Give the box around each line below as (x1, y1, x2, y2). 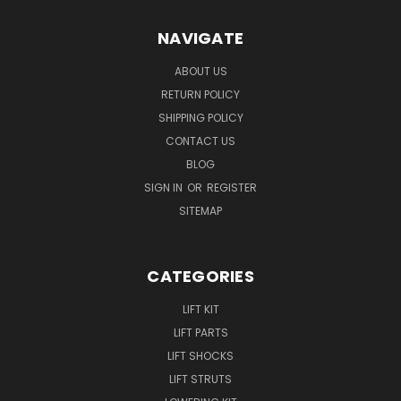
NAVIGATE (158, 26, 243, 49)
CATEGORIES (147, 264, 254, 287)
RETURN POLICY (161, 86, 240, 102)
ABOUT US (174, 63, 227, 79)
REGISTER (207, 179, 257, 195)
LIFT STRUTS (169, 371, 232, 387)
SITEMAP (179, 202, 222, 218)
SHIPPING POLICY (158, 109, 243, 125)
